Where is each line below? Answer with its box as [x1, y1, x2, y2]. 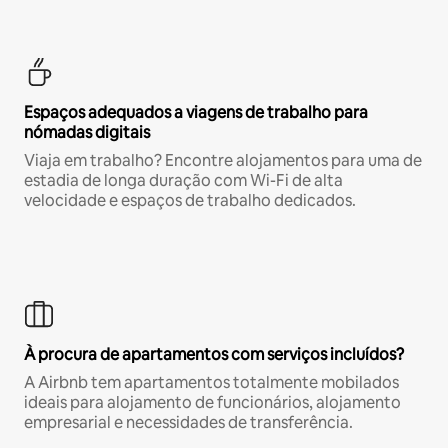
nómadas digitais [24, 122, 150, 144]
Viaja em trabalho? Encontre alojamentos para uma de [24, 150, 422, 172]
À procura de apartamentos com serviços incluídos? [24, 344, 404, 366]
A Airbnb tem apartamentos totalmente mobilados [24, 372, 399, 394]
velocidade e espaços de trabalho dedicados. [24, 190, 356, 212]
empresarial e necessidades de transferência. [24, 412, 353, 434]
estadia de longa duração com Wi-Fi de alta [24, 170, 343, 192]
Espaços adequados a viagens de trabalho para [24, 102, 368, 124]
